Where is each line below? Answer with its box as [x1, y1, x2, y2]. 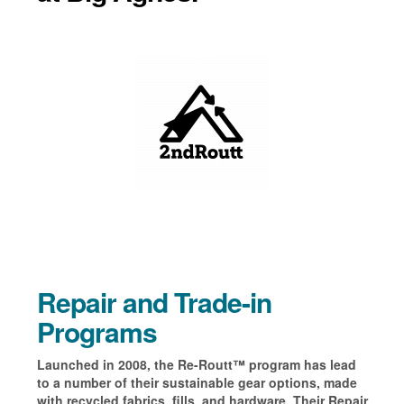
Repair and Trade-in [36, 282, 271, 322]
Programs [36, 312, 157, 352]
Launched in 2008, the [36, 355, 178, 374]
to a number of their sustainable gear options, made [36, 373, 357, 392]
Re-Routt [177, 355, 233, 374]
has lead [299, 355, 356, 374]
